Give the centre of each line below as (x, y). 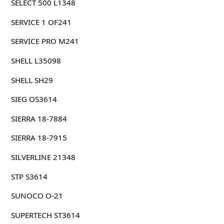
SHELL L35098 (36, 61)
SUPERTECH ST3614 (45, 215)
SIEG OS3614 (34, 99)
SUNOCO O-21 (37, 196)
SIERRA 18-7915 (39, 138)
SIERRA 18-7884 (39, 118)
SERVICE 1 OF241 (41, 22)
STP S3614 (29, 176)
